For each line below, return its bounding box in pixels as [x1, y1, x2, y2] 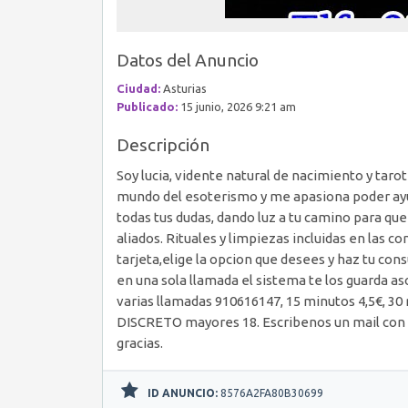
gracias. [117, 335, 163, 351]
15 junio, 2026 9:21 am [178, 100, 296, 113]
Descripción [117, 135, 209, 155]
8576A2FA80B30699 [218, 387, 323, 399]
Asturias [160, 82, 207, 95]
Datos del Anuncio [117, 50, 259, 70]
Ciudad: [117, 82, 160, 95]
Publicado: [117, 100, 178, 113]
